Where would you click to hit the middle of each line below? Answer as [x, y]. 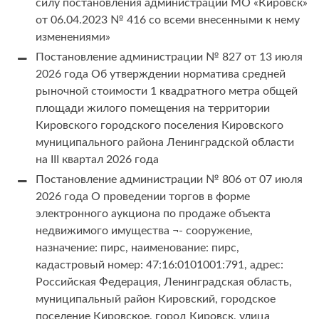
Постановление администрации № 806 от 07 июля [169, 180]
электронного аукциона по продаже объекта [153, 214]
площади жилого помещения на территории [153, 109]
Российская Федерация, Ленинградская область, [164, 282]
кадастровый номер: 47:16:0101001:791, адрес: [159, 265]
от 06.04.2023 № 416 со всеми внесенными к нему [168, 20]
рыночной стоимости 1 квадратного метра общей [167, 91]
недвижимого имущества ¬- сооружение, [144, 231]
